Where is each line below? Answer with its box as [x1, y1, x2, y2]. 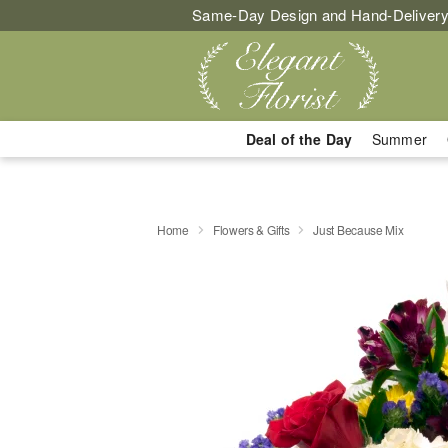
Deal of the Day [245, 129, 352, 149]
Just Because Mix [313, 220, 404, 238]
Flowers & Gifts [212, 220, 290, 238]
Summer [372, 129, 427, 149]
